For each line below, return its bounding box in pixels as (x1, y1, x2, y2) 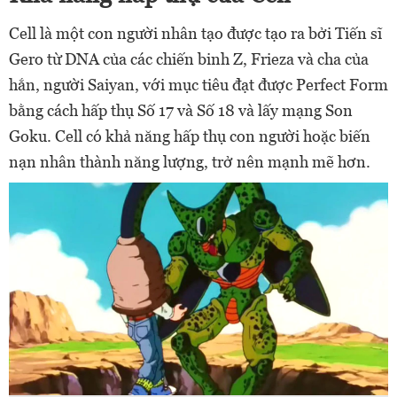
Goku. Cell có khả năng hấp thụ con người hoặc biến (9, 126, 370, 145)
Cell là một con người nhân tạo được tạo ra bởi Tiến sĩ (9, 23, 382, 43)
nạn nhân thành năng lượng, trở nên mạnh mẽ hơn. (9, 152, 370, 171)
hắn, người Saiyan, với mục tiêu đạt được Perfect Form (9, 74, 388, 94)
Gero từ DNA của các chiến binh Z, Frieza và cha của (9, 49, 369, 68)
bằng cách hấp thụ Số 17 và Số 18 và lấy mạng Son (9, 100, 353, 120)
